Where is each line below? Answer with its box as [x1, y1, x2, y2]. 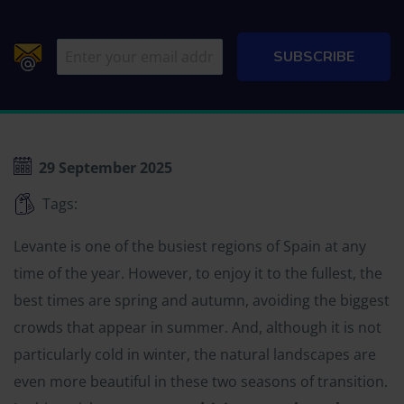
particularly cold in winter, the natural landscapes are [14, 344, 376, 364]
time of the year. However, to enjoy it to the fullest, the [14, 263, 382, 283]
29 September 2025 [39, 158, 172, 178]
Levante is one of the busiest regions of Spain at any [14, 236, 366, 256]
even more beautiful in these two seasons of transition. [14, 372, 388, 391]
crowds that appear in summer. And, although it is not [14, 317, 381, 337]
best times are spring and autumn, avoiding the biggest [14, 290, 390, 310]
